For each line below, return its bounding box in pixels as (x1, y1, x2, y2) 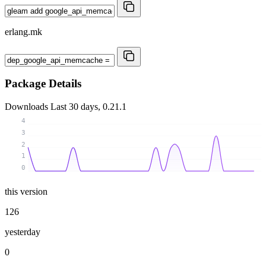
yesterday (5, 226, 40, 237)
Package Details (5, 77, 81, 90)
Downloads (5, 102, 50, 112)
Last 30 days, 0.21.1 (50, 102, 126, 112)
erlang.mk (5, 26, 42, 37)
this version (5, 186, 47, 197)
